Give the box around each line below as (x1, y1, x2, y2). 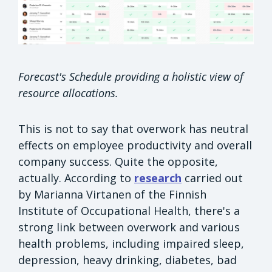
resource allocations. (18, 85, 121, 100)
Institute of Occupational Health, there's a (18, 203, 240, 218)
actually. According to (18, 170, 134, 185)
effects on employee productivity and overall (18, 137, 252, 152)
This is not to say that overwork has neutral (18, 121, 248, 136)
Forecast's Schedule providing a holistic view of (18, 69, 243, 84)
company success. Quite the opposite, (18, 154, 218, 169)
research (134, 170, 182, 185)
